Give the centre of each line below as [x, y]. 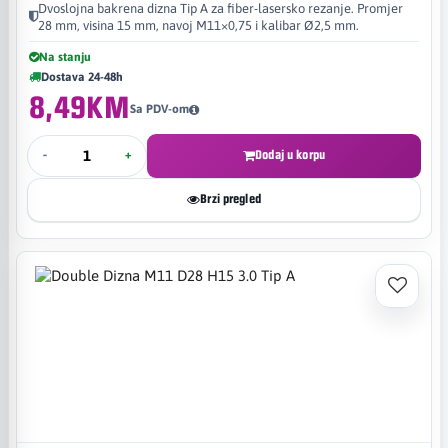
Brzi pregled [230, 199]
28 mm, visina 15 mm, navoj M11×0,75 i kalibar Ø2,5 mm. [198, 25]
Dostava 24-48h [82, 76]
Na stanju [65, 56]
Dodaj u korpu [290, 155]
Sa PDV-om [159, 109]
